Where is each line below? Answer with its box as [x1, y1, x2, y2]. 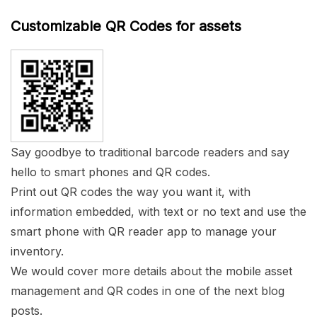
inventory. [11, 243, 64, 258]
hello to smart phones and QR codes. [11, 164, 210, 179]
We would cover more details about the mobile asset [11, 263, 292, 278]
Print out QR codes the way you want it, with [11, 184, 250, 199]
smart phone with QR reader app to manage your [11, 224, 277, 238]
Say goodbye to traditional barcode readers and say [11, 144, 289, 159]
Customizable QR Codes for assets [11, 17, 241, 35]
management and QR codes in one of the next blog [11, 283, 284, 298]
